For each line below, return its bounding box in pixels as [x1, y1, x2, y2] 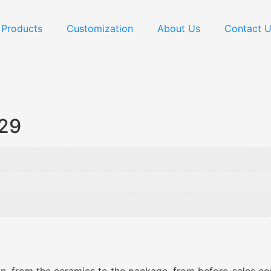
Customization [67, 22, 133, 34]
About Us [157, 22, 200, 34]
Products [1, 22, 42, 34]
